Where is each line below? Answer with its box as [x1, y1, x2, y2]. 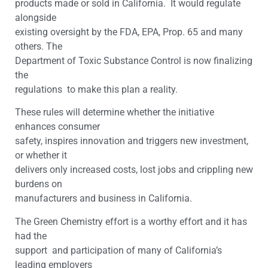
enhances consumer [15, 121, 100, 133]
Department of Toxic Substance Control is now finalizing [15, 54, 252, 66]
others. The [15, 40, 62, 52]
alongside [15, 11, 56, 23]
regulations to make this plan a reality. [15, 83, 178, 95]
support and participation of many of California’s [15, 244, 222, 256]
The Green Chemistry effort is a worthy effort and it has [15, 215, 247, 227]
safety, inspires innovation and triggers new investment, [15, 135, 248, 147]
